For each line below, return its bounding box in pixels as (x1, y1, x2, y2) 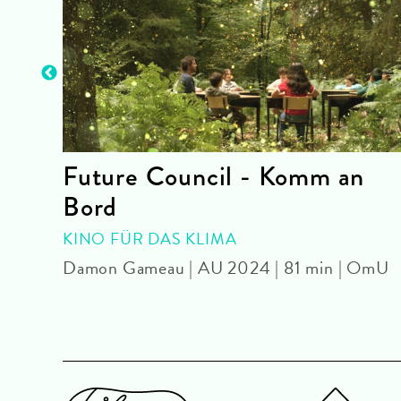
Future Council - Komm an (63, 156, 365, 196)
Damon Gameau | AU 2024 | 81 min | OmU (63, 253, 389, 281)
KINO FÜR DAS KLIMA (63, 226, 237, 251)
